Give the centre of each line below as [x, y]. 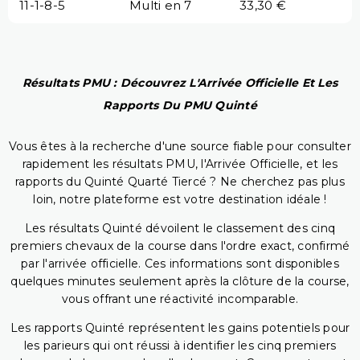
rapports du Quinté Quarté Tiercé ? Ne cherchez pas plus [180, 182]
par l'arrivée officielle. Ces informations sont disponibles [180, 264]
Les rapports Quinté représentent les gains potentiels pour [180, 328]
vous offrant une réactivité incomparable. [180, 299]
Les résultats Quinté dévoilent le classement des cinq [180, 229]
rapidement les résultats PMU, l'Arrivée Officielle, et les [180, 164]
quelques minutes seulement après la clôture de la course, [180, 282]
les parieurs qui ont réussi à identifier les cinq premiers [180, 346]
